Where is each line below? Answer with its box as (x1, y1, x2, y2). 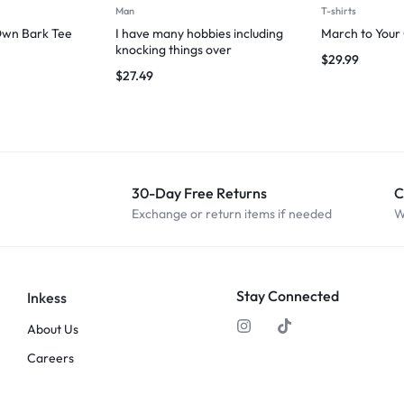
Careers (26, 350, 74, 367)
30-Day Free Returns (132, 184, 267, 203)
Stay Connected (236, 287, 340, 306)
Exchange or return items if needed (132, 206, 332, 223)
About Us (26, 321, 78, 338)
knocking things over (115, 41, 232, 59)
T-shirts (321, 5, 356, 18)
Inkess (26, 289, 67, 308)
